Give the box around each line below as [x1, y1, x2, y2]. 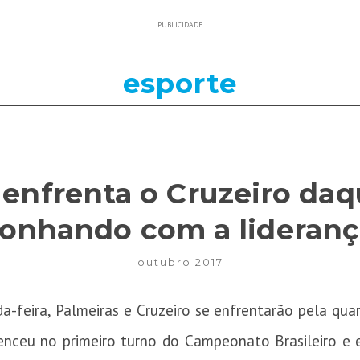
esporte [123, 66, 237, 100]
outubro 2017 [137, 256, 223, 269]
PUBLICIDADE [157, 18, 202, 30]
